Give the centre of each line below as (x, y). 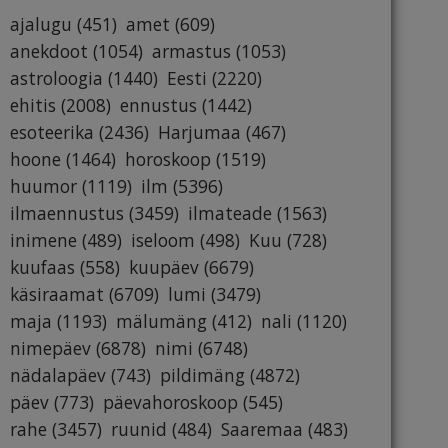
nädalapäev (58, 375)
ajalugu (41, 24)
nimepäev (50, 348)
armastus (191, 51)
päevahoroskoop (170, 402)
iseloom (163, 240)
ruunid (139, 429)
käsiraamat (57, 294)
